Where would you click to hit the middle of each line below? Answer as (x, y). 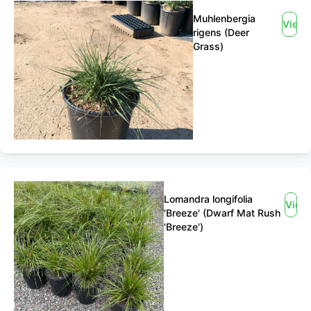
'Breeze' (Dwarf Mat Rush (222, 213)
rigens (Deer (221, 32)
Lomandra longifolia (208, 199)
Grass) (208, 46)
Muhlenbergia (224, 18)
